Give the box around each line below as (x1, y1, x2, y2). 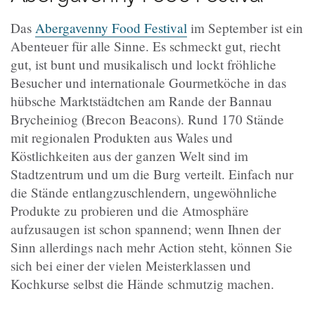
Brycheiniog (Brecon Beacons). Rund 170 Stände (11, 110, 284, 129)
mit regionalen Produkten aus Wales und (11, 129, 233, 147)
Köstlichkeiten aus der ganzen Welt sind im (11, 147, 248, 165)
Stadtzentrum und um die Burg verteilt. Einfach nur (11, 165, 293, 184)
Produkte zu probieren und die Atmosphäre (11, 202, 249, 220)
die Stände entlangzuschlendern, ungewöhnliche (11, 184, 277, 202)
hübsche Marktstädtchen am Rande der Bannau (11, 92, 272, 110)
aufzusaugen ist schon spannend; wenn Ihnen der (11, 220, 281, 238)
